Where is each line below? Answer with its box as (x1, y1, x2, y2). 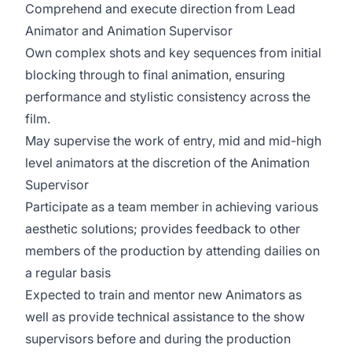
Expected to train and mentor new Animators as (25, 287, 302, 302)
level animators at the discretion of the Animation (25, 155, 310, 170)
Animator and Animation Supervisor (25, 23, 233, 38)
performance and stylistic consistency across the (25, 89, 310, 104)
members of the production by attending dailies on (25, 243, 320, 258)
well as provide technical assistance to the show (25, 309, 305, 324)
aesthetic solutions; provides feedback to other (25, 221, 300, 236)
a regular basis (25, 265, 111, 280)
